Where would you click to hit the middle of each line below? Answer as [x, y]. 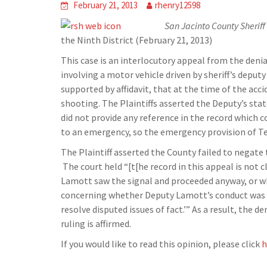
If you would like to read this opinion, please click [161, 244]
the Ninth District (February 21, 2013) [136, 40]
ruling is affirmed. [96, 223]
